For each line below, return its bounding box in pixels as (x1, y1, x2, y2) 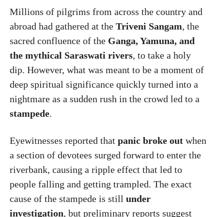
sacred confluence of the (10, 35, 108, 46)
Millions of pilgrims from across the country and (10, 6, 202, 17)
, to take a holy (133, 49, 191, 61)
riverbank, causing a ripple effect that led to (10, 164, 182, 175)
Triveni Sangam (116, 20, 182, 31)
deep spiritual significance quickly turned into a (10, 78, 198, 90)
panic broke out (118, 135, 183, 146)
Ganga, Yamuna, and (108, 35, 195, 46)
